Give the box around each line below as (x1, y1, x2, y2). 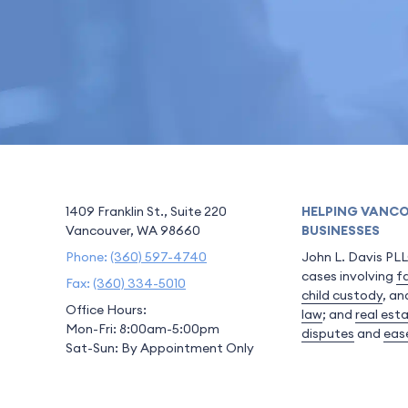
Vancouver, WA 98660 (66, 222, 200, 239)
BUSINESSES (301, 222, 380, 239)
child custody (301, 287, 382, 303)
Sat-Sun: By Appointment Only (66, 340, 254, 356)
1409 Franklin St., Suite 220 (66, 203, 227, 219)
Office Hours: (66, 301, 147, 318)
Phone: (66, 249, 110, 265)
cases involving (301, 268, 396, 284)
